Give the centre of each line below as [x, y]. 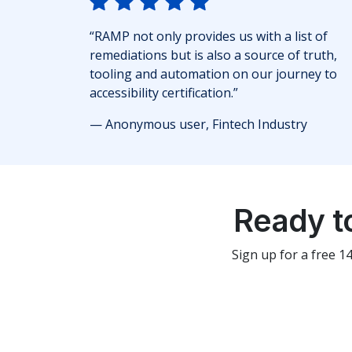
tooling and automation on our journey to [213, 74]
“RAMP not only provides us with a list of [209, 37]
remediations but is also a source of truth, [213, 55]
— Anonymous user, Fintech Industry [198, 125]
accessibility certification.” [164, 93]
